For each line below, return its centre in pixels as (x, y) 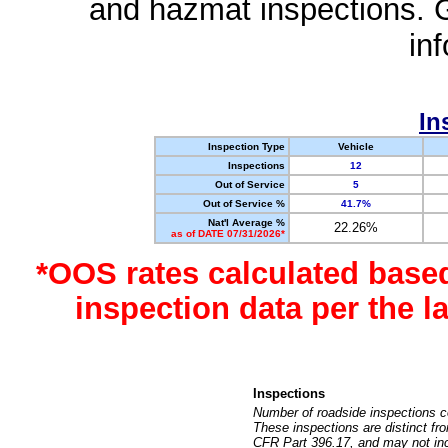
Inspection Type (246, 146)
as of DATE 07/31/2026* (228, 233)
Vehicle (356, 146)
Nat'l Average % (246, 222)
